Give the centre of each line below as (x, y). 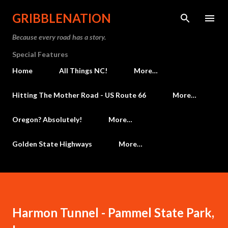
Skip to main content (115, 13)
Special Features (40, 54)
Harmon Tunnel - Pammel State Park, (113, 212)
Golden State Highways (52, 144)
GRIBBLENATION (62, 18)
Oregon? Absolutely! (47, 119)
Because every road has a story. (59, 37)
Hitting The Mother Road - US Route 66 (79, 95)
